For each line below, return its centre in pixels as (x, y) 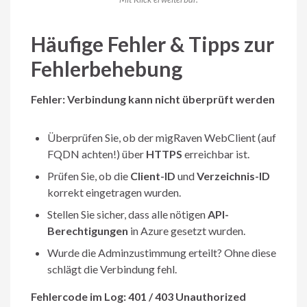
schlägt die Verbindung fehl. (112, 269)
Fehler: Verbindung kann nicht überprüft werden (153, 99)
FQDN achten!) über (97, 154)
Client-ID (153, 176)
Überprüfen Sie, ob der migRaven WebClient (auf (162, 138)
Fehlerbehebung (107, 69)
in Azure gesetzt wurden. (187, 231)
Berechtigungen (88, 231)
